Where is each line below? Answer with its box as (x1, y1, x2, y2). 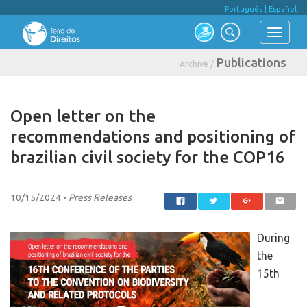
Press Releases (69, 192, 132, 203)
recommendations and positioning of (10, 127, 295, 146)
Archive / (180, 60, 214, 69)
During (257, 232, 290, 244)
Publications (217, 56, 286, 69)
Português (225, 5, 262, 13)
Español (269, 5, 297, 13)
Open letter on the (10, 107, 156, 125)
